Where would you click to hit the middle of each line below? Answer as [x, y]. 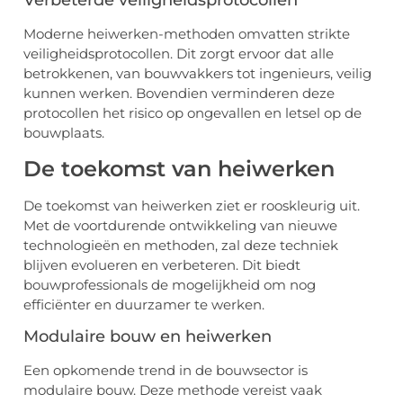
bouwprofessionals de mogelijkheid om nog [170, 284]
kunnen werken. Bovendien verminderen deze [179, 94]
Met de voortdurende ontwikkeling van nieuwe [180, 225]
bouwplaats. [64, 133]
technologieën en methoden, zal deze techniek [181, 245]
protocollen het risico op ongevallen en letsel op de [193, 113]
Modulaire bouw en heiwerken [148, 336]
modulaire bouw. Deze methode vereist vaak [173, 390]
